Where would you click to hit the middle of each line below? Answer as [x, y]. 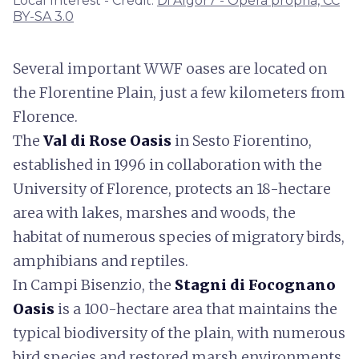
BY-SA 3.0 [43, 16]
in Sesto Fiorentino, [242, 140]
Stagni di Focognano [255, 284]
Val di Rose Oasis [107, 140]
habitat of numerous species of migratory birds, [179, 236]
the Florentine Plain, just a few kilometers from [179, 92]
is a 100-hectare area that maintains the [196, 309]
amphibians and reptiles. [101, 260]
